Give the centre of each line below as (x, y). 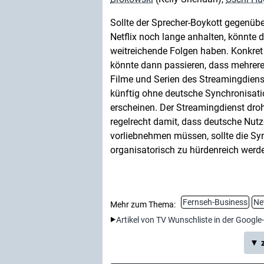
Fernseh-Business (215, 202)
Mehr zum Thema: (143, 204)
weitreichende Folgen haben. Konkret (187, 51)
